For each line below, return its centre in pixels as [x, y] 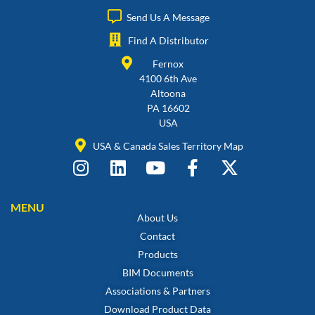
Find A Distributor [168, 40]
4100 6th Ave [168, 78]
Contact [157, 236]
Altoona [168, 93]
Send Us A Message [168, 17]
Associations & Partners [157, 290]
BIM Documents [157, 272]
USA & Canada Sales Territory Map [168, 146]
